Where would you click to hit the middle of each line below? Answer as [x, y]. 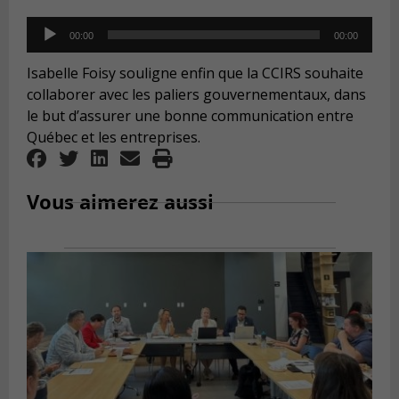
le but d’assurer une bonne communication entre [190, 115]
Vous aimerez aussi [120, 202]
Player [47, 49]
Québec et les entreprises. [114, 137]
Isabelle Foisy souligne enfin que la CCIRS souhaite [195, 73]
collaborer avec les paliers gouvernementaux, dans [196, 94]
